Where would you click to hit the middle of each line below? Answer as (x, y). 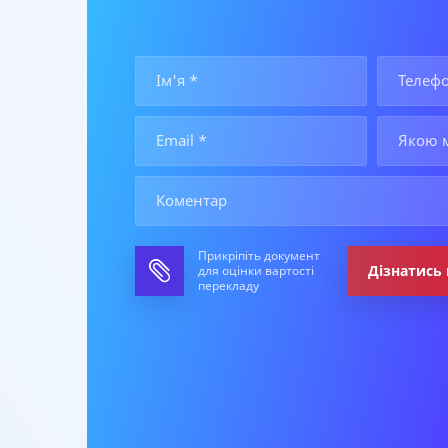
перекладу (228, 285)
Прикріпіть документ (258, 255)
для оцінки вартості (255, 270)
